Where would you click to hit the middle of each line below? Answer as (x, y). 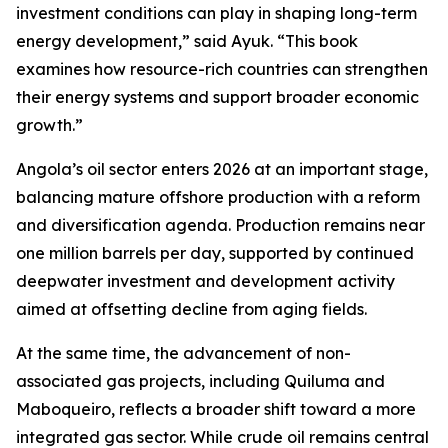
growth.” (49, 125)
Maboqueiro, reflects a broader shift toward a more (216, 409)
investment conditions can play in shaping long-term (216, 13)
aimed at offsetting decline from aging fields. (191, 309)
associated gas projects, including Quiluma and (200, 381)
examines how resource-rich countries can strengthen (222, 69)
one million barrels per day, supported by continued (215, 253)
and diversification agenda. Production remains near (220, 225)
